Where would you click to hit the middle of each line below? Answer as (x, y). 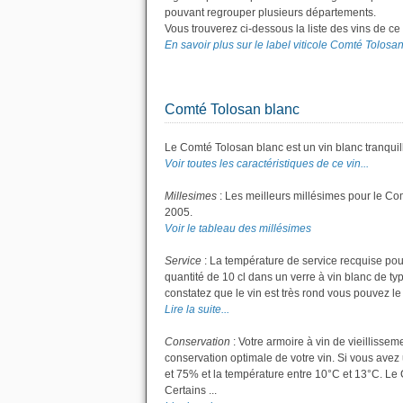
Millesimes (191, 196)
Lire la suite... (197, 309)
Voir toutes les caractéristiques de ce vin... (267, 164)
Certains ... (191, 390)
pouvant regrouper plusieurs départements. (270, 13)
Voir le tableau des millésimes (238, 228)
